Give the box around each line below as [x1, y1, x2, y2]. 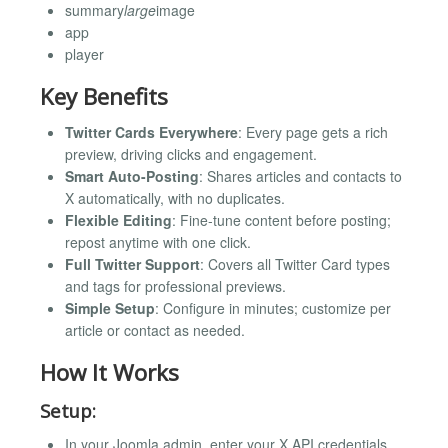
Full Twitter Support [65, 254, 200, 275]
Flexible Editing [65, 210, 172, 231]
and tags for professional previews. [65, 276, 286, 297]
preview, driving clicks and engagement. [65, 144, 317, 165]
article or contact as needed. [65, 320, 245, 341]
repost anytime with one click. [65, 232, 251, 253]
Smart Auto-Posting [65, 166, 199, 187]
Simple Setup [65, 298, 155, 319]
